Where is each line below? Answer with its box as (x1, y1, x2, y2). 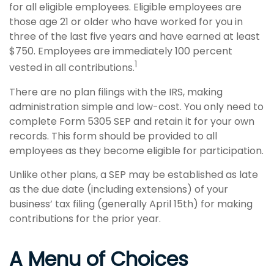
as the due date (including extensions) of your (9, 182, 228, 196)
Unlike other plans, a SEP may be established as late (9, 167, 258, 182)
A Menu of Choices (9, 245, 188, 273)
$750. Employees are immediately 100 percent (9, 44, 232, 59)
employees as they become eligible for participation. (9, 143, 264, 158)
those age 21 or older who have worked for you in (9, 15, 243, 29)
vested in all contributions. (9, 61, 135, 75)
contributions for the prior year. (9, 211, 161, 226)
